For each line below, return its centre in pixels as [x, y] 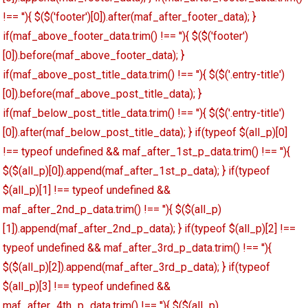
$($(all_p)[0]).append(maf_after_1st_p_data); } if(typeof [137, 171]
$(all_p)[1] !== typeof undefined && [87, 190]
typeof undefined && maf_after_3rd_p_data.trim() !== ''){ [137, 248]
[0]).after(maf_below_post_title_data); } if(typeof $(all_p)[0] [145, 133]
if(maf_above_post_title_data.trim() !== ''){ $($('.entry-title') [144, 75]
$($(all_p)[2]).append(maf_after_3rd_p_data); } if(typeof [137, 267]
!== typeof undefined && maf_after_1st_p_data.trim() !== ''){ [147, 152]
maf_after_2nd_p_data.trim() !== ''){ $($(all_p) [112, 210]
